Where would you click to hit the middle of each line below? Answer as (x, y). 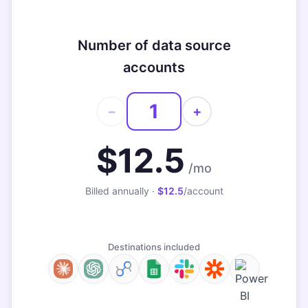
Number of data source (154, 45)
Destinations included (154, 247)
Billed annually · (121, 191)
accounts (154, 67)
